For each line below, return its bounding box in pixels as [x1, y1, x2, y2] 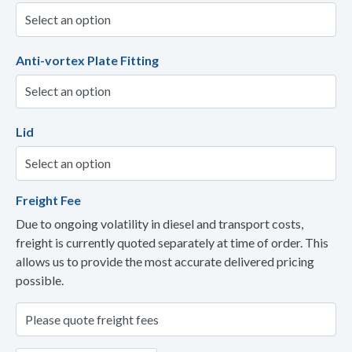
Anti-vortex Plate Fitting [16, 52, 159, 68]
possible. [16, 272, 64, 288]
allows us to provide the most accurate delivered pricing [16, 253, 314, 269]
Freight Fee [16, 192, 81, 207]
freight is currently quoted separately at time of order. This [16, 234, 328, 250]
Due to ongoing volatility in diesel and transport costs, [16, 215, 303, 231]
